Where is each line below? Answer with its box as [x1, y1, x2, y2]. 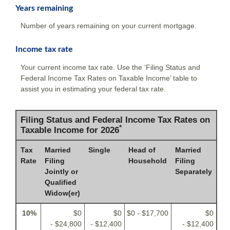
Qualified [45, 178, 76, 186]
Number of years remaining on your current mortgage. [21, 22, 197, 30]
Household [128, 156, 167, 165]
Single [88, 145, 110, 154]
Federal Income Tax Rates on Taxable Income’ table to [21, 73, 197, 82]
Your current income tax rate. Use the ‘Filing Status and [21, 63, 200, 71]
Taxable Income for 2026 [21, 125, 119, 135]
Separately [175, 167, 212, 176]
